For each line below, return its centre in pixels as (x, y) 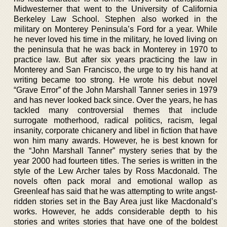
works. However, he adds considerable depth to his (116, 212)
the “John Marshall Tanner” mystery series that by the (116, 151)
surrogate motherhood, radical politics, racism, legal (116, 120)
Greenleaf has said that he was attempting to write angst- (116, 191)
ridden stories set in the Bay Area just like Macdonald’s (116, 201)
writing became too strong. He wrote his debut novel (116, 80)
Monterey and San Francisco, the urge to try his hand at (116, 70)
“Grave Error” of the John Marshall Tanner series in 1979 (116, 90)
